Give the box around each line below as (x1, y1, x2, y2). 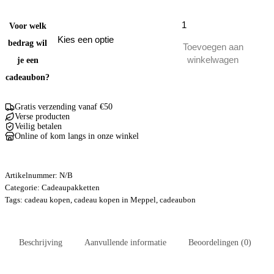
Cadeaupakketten (42, 182, 100, 192)
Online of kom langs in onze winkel (15, 131, 139, 141)
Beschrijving (18, 237, 62, 247)
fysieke (156, 24, 184, 35)
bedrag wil (8, 38, 47, 48)
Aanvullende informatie (84, 237, 166, 247)
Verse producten (15, 111, 70, 121)
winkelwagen (187, 54, 239, 65)
